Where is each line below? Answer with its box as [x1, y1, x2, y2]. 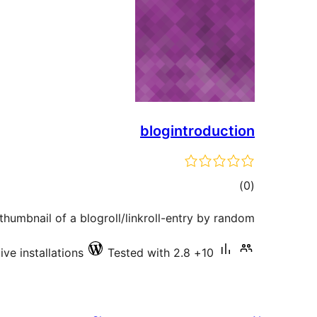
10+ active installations [202, 246, 214, 260]
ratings [207, 199, 244, 213]
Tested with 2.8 [108, 246, 190, 260]
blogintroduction [140, 122, 255, 139]
